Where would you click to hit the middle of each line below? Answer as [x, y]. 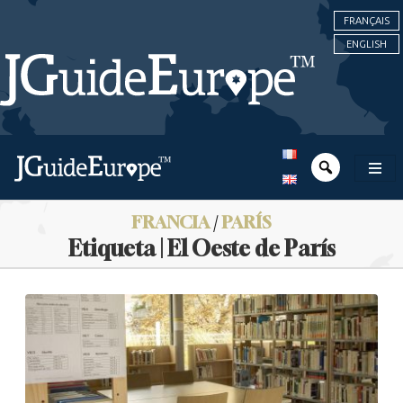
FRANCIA [170, 222]
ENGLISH [367, 44]
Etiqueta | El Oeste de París [201, 248]
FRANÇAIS [367, 21]
